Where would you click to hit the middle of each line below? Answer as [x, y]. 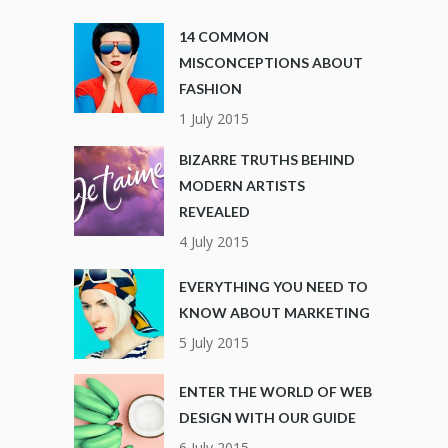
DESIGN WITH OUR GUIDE [267, 418]
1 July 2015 [214, 119]
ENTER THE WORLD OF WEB [275, 392]
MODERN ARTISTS [242, 186]
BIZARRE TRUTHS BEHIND [267, 160]
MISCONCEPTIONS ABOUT [271, 63]
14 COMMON [224, 37]
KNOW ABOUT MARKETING [274, 313]
